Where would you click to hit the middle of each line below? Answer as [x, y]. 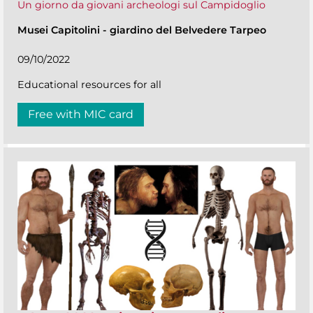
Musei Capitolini [60, 30]
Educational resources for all [89, 85]
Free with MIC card [81, 115]
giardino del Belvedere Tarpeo [188, 30]
